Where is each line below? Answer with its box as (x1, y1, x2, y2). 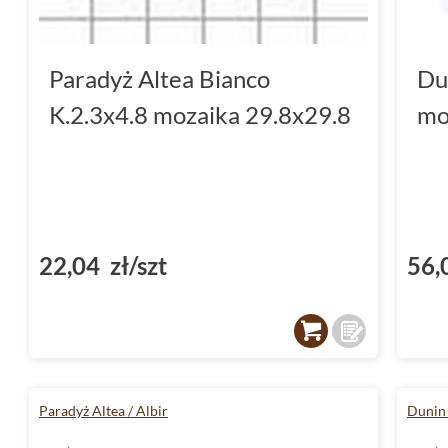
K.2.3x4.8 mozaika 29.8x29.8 (49, 99, 351, 129)
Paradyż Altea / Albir (39, 401, 168, 419)
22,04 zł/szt (39, 250, 167, 280)
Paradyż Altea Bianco (49, 63, 270, 93)
